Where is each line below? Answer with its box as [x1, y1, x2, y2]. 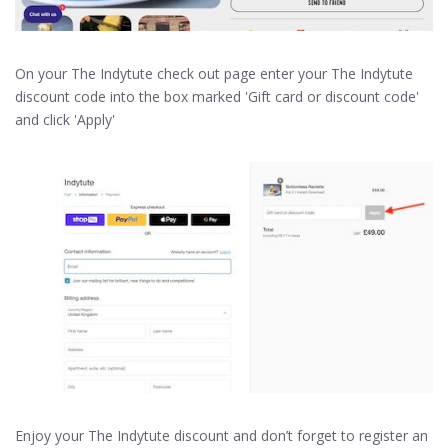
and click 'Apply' [15, 110, 115, 130]
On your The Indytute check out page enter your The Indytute [15, 64, 413, 84]
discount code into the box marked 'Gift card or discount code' [15, 87, 419, 107]
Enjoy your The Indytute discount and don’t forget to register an [15, 425, 428, 445]
